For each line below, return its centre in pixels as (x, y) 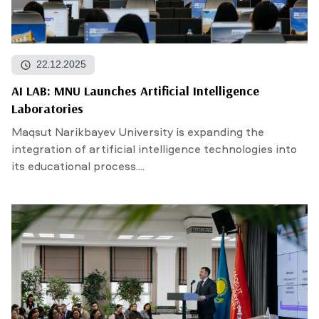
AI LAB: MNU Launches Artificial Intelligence (135, 91)
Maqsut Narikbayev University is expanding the (138, 133)
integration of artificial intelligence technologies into (154, 150)
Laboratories (47, 109)
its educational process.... (78, 167)
